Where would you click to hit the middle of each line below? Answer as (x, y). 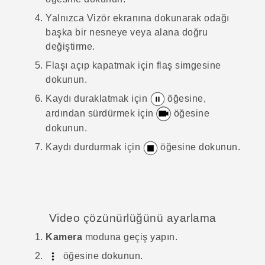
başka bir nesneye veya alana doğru (127, 32)
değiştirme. (70, 46)
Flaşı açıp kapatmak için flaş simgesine (133, 65)
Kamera (64, 237)
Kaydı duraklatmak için (98, 98)
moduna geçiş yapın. (130, 237)
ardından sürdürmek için (101, 113)
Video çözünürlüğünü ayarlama (132, 218)
